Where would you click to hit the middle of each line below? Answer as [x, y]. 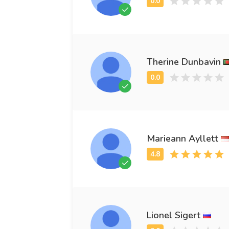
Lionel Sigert [174, 215]
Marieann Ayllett [182, 138]
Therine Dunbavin [184, 62]
